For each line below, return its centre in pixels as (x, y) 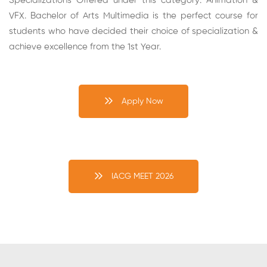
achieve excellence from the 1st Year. (85, 47)
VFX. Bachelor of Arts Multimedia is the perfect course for (133, 16)
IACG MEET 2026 (142, 176)
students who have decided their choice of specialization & (133, 31)
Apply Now (142, 101)
